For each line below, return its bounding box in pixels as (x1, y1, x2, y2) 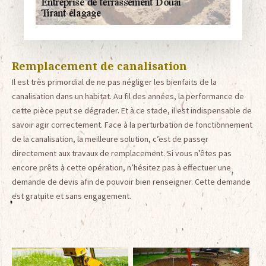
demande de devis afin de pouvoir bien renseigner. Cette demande (12, 176, 251, 188)
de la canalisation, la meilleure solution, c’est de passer (12, 134, 208, 145)
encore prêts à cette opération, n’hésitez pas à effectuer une (12, 162, 231, 173)
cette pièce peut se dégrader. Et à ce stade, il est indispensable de (12, 105, 252, 116)
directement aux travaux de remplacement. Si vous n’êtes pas (12, 148, 232, 159)
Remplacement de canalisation (12, 59, 187, 74)
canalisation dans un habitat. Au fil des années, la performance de (12, 91, 244, 102)
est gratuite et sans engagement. (12, 191, 131, 202)
